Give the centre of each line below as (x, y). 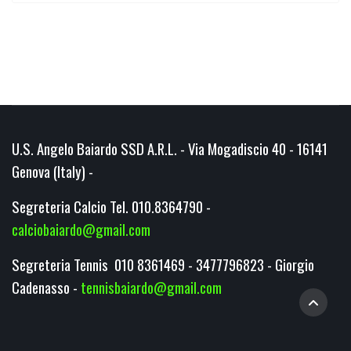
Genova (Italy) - (52, 171)
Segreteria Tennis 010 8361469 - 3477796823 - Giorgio (163, 264)
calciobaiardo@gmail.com (81, 229)
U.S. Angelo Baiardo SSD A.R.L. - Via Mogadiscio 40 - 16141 (170, 148)
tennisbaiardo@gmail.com (151, 287)
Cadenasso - (46, 287)
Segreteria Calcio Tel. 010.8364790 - (111, 206)
